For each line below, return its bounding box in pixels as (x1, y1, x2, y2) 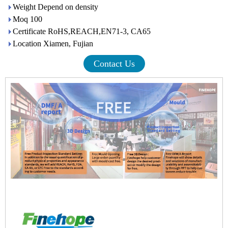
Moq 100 (13, 15, 42, 23)
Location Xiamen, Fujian (13, 39, 93, 48)
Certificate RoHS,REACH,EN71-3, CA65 (13, 27, 151, 36)
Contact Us (93, 59, 135, 69)
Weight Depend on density (13, 3, 98, 11)
